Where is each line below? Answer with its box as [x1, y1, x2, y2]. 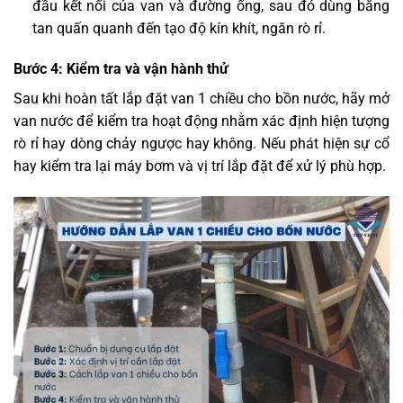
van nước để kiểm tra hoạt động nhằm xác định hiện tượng [13, 112, 390, 130]
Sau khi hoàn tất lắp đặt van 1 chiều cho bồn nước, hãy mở [13, 90, 390, 108]
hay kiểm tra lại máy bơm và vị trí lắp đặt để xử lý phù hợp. [13, 157, 386, 175]
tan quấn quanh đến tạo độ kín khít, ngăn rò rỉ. [31, 19, 326, 37]
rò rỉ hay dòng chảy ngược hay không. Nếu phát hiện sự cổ [13, 135, 390, 153]
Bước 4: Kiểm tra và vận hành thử [13, 60, 228, 78]
